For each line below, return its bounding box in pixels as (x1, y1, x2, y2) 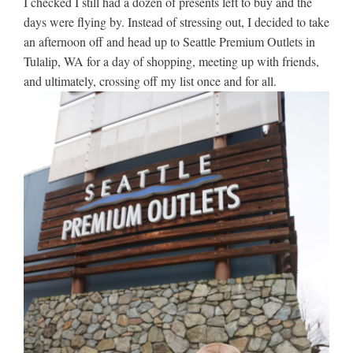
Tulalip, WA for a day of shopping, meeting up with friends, (24, 53, 319, 70)
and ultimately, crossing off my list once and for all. (24, 72, 277, 90)
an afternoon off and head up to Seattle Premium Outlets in (24, 33, 315, 50)
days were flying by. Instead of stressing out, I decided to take (24, 13, 329, 31)
